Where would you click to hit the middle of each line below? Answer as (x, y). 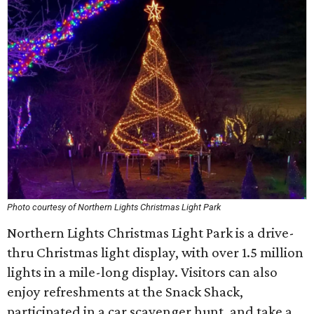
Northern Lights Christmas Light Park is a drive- (151, 233)
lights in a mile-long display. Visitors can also (142, 272)
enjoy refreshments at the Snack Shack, (125, 292)
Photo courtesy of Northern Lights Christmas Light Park (114, 207)
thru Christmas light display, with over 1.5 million (155, 252)
